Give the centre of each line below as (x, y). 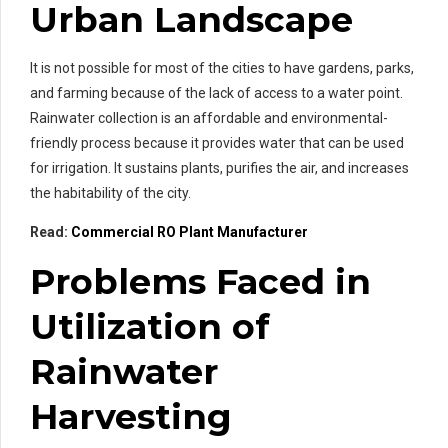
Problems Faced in (200, 281)
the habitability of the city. (110, 192)
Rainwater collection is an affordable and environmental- (209, 117)
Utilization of (150, 326)
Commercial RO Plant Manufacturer (189, 231)
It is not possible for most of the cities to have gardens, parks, (222, 67)
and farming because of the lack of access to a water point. (216, 92)
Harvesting (131, 416)
